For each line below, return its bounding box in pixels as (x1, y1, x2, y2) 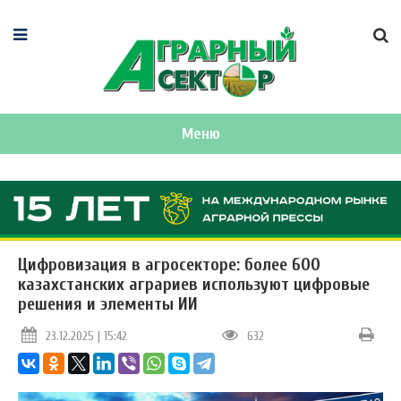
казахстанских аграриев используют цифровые (18, 274, 370, 295)
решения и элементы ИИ (18, 294, 198, 315)
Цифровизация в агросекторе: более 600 (18, 254, 320, 276)
